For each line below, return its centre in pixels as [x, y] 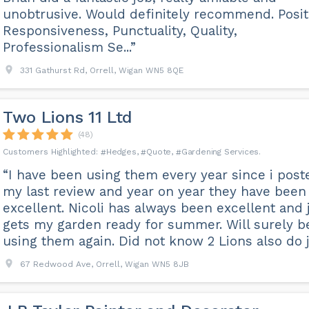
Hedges [121, 152]
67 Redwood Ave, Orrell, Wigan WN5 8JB [104, 264]
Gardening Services [220, 152]
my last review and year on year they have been [154, 191]
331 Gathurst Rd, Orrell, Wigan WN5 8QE [101, 70]
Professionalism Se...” [69, 47]
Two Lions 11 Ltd [68, 117]
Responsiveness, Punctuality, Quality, [120, 31]
